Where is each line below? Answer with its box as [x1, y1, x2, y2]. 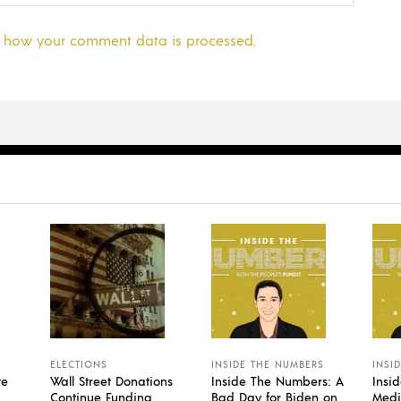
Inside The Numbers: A [211, 371, 344, 388]
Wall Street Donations [50, 371, 173, 388]
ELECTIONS [50, 357, 107, 371]
